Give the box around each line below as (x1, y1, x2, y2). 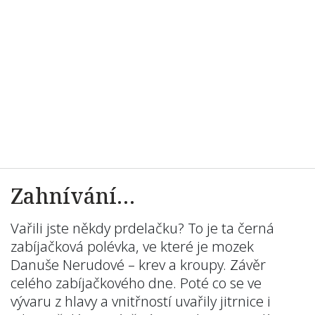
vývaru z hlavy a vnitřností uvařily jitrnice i (11, 292, 271, 311)
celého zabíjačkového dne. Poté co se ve (11, 274, 262, 292)
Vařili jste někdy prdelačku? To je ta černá (11, 219, 274, 238)
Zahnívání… (11, 181, 135, 210)
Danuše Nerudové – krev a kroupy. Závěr (11, 255, 266, 274)
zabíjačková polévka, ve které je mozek (11, 237, 254, 256)
